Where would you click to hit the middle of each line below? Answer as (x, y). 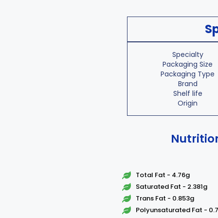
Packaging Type (188, 74)
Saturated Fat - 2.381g (171, 187)
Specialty (188, 54)
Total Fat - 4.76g (163, 175)
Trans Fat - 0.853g (165, 198)
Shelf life (188, 93)
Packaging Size (188, 64)
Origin (188, 103)
